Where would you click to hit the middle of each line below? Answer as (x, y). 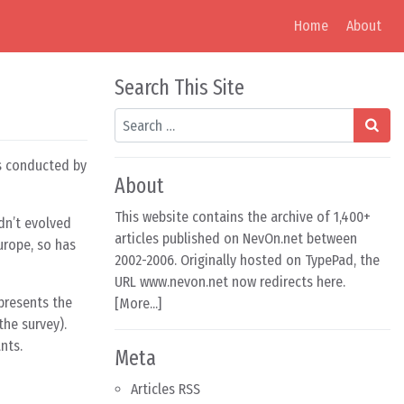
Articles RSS (165, 389)
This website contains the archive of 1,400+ (243, 217)
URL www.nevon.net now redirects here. (230, 282)
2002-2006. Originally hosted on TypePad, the (247, 260)
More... (138, 303)
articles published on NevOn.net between (236, 239)
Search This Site (179, 87)
